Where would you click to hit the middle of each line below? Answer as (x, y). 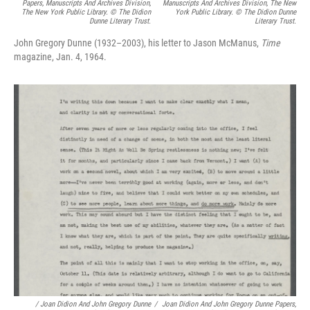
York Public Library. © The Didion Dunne (236, 12)
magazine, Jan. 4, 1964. (60, 57)
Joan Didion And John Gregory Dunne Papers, (229, 304)
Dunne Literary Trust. (120, 21)
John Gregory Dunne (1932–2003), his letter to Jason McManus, (137, 43)
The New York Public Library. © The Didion (86, 12)
